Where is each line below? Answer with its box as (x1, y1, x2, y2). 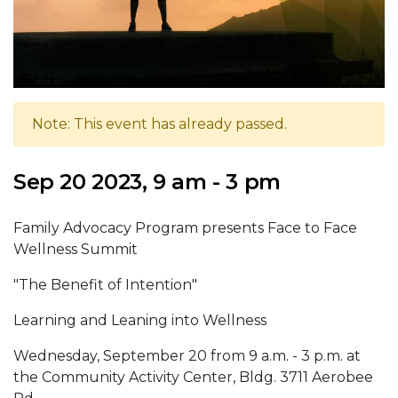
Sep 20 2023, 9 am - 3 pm (13, 169, 281, 195)
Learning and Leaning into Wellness (13, 312, 267, 330)
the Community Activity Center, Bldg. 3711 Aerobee (13, 369, 373, 386)
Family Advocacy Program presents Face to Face (13, 219, 357, 237)
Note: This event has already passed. (32, 115, 287, 133)
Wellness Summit (13, 241, 138, 259)
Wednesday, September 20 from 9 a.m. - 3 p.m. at (13, 347, 361, 365)
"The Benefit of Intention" (13, 276, 201, 294)
